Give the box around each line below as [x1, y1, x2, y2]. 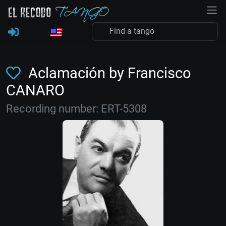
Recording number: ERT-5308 [6, 102, 147, 115]
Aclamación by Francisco [24, 65, 191, 82]
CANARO [6, 82, 65, 99]
